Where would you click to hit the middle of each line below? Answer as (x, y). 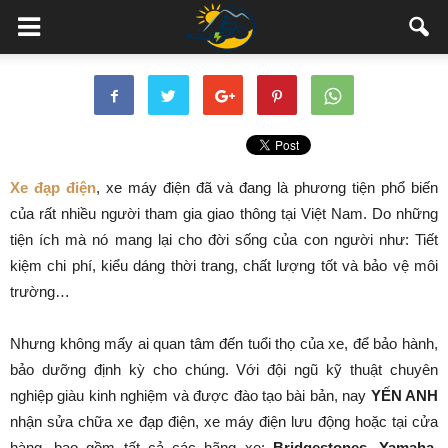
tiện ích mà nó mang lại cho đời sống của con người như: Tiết (224, 239)
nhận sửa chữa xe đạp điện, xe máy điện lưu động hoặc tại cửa (224, 421)
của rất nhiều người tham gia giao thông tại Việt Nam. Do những (224, 213)
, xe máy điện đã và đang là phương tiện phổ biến (267, 187)
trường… (40, 291)
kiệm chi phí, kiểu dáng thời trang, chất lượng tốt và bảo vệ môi (224, 265)
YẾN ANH (404, 395)
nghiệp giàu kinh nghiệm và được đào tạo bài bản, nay (190, 395)
